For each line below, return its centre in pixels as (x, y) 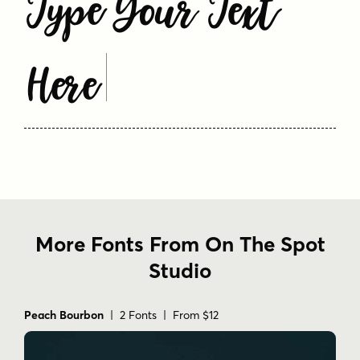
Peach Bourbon (64, 315)
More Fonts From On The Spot (180, 244)
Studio (180, 270)
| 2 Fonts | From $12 (161, 315)
